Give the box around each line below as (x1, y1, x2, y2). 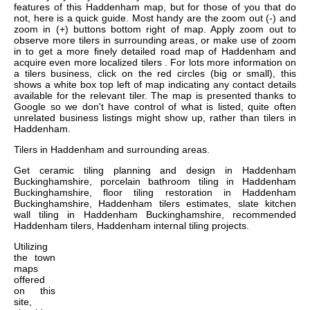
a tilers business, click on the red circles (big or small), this (14, 68, 296, 80)
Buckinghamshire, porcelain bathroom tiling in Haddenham (14, 176, 296, 188)
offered (14, 274, 45, 286)
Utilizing (14, 241, 48, 253)
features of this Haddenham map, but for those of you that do (14, 1, 296, 13)
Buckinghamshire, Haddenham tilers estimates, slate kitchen (14, 198, 296, 210)
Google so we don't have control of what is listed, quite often (14, 101, 296, 113)
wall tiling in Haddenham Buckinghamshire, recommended (14, 209, 296, 221)
